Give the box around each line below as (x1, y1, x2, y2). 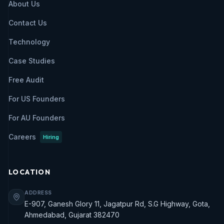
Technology (8, 37, 50, 46)
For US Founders (8, 94, 65, 103)
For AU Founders (8, 113, 65, 122)
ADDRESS (24, 189, 52, 195)
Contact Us (8, 18, 47, 27)
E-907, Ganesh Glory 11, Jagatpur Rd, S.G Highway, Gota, (24, 199, 210, 208)
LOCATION (8, 167, 51, 176)
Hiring (43, 134, 59, 140)
